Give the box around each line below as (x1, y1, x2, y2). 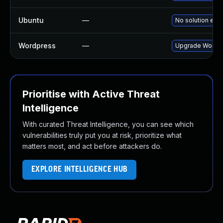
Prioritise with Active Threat (22, 88, 160, 100)
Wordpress (18, 41, 56, 50)
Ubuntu (18, 16, 44, 24)
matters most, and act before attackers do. (22, 142, 162, 150)
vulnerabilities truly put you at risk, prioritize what (22, 131, 182, 139)
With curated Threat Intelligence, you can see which (22, 120, 194, 128)
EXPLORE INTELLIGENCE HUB (31, 165, 128, 174)
